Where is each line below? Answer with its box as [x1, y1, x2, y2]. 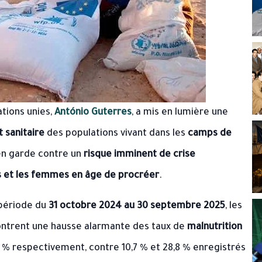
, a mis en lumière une [132, 108, 228, 118]
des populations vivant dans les [44, 129, 188, 139]
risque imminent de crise [84, 150, 195, 160]
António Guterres [54, 108, 132, 118]
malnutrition [187, 222, 242, 233]
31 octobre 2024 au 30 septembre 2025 [49, 201, 225, 212]
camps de [188, 129, 232, 139]
